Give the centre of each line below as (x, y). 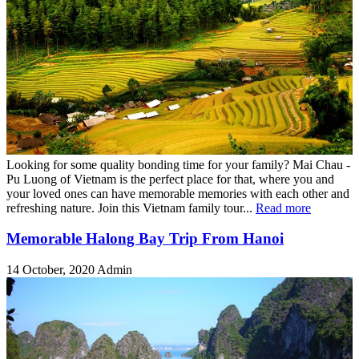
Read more (283, 208)
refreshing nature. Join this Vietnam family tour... (131, 208)
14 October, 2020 (52, 270)
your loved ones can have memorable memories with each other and (178, 193)
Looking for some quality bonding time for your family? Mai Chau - (178, 164)
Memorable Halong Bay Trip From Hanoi (145, 239)
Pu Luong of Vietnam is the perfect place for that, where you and (170, 179)
